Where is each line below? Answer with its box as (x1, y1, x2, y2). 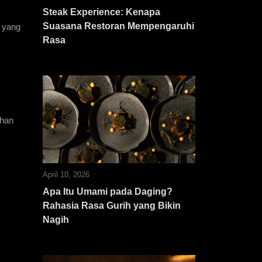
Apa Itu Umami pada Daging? (43, 187, 173, 196)
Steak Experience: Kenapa (43, 7, 160, 17)
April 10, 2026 (43, 170, 89, 179)
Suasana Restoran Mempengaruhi (43, 21, 194, 31)
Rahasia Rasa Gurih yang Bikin (43, 201, 181, 211)
